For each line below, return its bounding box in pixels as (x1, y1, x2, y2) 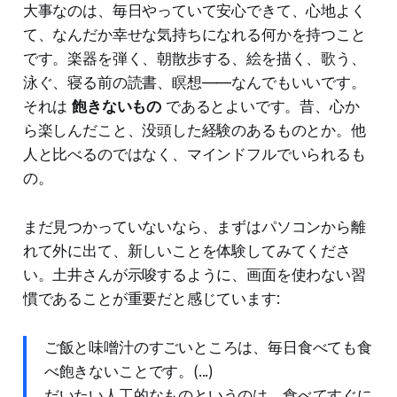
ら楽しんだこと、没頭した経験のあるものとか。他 (22, 121, 366, 139)
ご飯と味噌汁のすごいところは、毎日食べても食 (43, 338, 372, 356)
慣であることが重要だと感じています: (22, 289, 280, 307)
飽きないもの (72, 97, 162, 115)
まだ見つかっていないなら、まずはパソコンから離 (22, 217, 366, 236)
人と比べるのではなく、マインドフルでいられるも (22, 144, 366, 163)
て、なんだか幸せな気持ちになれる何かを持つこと (22, 25, 366, 43)
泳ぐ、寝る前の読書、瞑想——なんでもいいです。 (22, 73, 366, 91)
